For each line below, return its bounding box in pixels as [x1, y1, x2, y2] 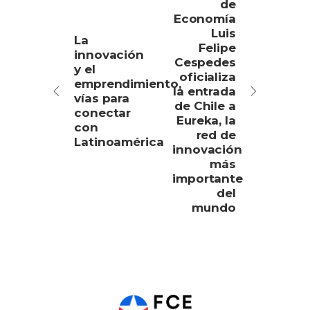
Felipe [198, 40, 236, 55]
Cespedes [174, 55, 236, 69]
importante [172, 171, 244, 185]
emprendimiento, [74, 76, 181, 91]
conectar [74, 105, 131, 120]
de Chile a [174, 98, 236, 113]
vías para [74, 91, 130, 105]
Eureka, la [176, 113, 236, 127]
